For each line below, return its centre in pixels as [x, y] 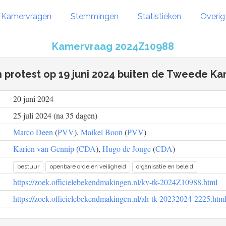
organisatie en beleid [164, 166]
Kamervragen [26, 16]
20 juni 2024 [33, 99]
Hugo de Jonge [127, 149]
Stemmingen [95, 16]
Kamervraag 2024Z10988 [113, 46]
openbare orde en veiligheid [88, 166]
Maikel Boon [102, 132]
